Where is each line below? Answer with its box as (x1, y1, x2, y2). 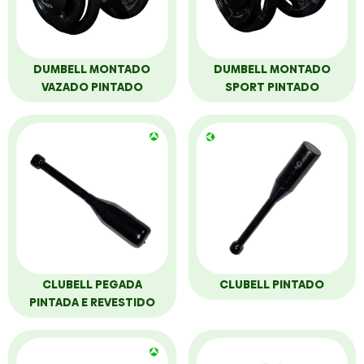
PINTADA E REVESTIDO (28, 294, 155, 310)
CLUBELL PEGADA (41, 276, 142, 292)
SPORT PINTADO (224, 78, 319, 95)
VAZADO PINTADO (41, 78, 143, 95)
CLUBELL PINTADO (219, 276, 325, 292)
